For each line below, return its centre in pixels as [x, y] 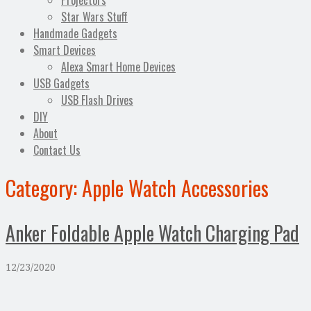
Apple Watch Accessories [175, 188]
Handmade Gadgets [75, 34]
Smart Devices [65, 50]
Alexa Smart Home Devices [118, 67]
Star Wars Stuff [94, 17]
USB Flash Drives [97, 100]
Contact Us [57, 150]
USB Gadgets [61, 84]
